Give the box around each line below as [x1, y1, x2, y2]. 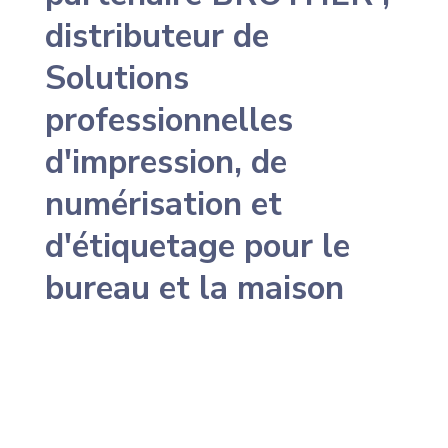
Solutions [44, 55, 189, 101]
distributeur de [44, 13, 269, 59]
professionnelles [44, 97, 293, 143]
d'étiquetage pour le [44, 223, 350, 269]
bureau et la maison [44, 265, 344, 311]
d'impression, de [44, 139, 287, 185]
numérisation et [44, 181, 282, 227]
